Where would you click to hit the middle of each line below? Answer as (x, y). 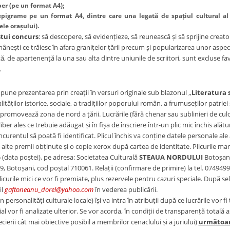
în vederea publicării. (125, 189)
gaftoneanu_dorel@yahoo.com (49, 189)
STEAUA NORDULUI (171, 157)
